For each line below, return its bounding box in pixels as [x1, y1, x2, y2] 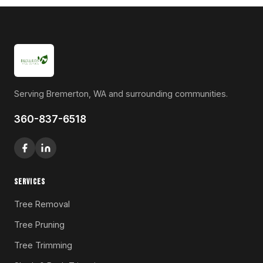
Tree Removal [14, 198, 70, 209]
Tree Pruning [14, 219, 65, 230]
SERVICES [14, 176, 45, 187]
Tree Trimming [14, 240, 72, 250]
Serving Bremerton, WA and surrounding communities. [14, 88, 228, 99]
